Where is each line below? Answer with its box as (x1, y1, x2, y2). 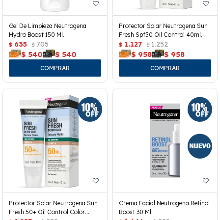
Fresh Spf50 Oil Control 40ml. (119, 30, 202, 38)
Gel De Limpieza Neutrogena (9, 22, 86, 29)
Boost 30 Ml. (119, 208, 153, 216)
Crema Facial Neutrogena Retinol (119, 199, 210, 207)
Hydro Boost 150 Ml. (9, 30, 64, 38)
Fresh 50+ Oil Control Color (9, 208, 85, 216)
